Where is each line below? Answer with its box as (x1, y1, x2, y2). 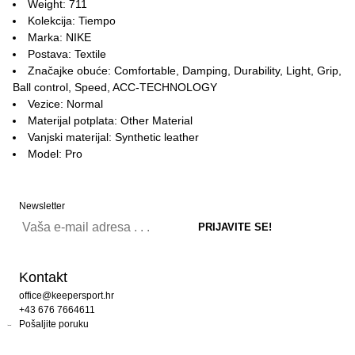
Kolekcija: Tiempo (28, 14, 116, 27)
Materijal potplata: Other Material (28, 114, 193, 127)
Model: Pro (28, 147, 82, 160)
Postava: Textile (28, 48, 106, 60)
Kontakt (19, 269, 67, 285)
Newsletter (19, 200, 65, 212)
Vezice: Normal (28, 97, 103, 110)
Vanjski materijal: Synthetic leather (28, 131, 199, 143)
